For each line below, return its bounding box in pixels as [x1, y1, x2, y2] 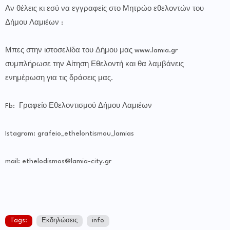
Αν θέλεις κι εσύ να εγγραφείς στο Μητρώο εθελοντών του [5, 5, 204, 13]
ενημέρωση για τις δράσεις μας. [5, 74, 113, 82]
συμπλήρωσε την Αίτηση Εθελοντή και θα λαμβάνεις [5, 61, 184, 68]
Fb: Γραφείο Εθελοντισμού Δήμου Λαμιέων [5, 102, 152, 110]
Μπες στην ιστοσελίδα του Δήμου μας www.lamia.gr [5, 47, 178, 54]
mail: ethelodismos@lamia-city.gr [5, 158, 111, 165]
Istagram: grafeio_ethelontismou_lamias [5, 130, 134, 138]
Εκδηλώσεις [42, 218, 78, 224]
